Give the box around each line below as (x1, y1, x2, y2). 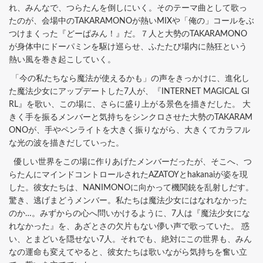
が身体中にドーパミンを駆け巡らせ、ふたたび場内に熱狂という (9, 42, 247, 51)
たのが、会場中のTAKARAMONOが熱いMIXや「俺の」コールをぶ (9, 16, 254, 25)
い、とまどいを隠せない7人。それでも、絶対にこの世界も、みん (9, 235, 252, 244)
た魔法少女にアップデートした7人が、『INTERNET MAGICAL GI (9, 87, 249, 96)
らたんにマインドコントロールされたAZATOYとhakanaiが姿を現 (9, 170, 248, 179)
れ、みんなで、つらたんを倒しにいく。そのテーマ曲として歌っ (9, 4, 247, 12)
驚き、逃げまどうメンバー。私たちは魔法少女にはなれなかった (9, 196, 247, 205)
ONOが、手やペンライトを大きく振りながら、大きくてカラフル (9, 126, 250, 134)
